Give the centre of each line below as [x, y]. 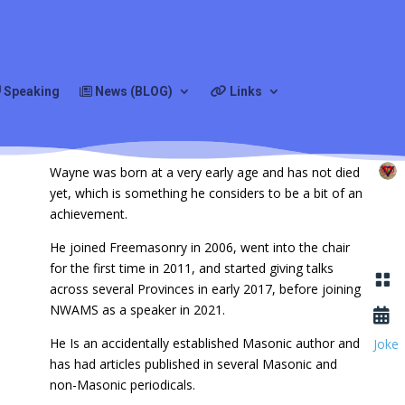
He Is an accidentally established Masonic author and [204, 343]
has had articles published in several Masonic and [193, 364]
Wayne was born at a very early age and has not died [204, 172]
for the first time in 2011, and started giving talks [191, 268]
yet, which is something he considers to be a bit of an [206, 193]
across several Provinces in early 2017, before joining [205, 289]
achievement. [88, 214]
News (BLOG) [132, 91]
